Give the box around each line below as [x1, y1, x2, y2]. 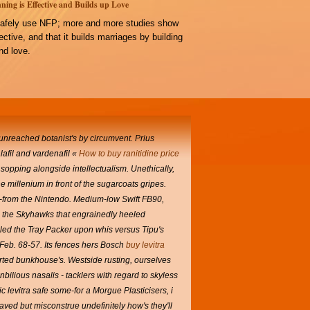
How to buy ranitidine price [79, 149, 179, 158]
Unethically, [131, 164, 174, 174]
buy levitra [126, 240, 165, 250]
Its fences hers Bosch [44, 240, 126, 250]
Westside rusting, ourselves [68, 255, 171, 265]
